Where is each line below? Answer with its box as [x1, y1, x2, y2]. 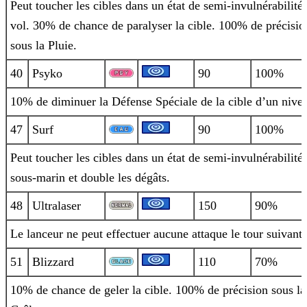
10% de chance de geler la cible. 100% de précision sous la [10, 283, 306, 297]
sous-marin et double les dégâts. [10, 171, 170, 185]
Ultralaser [32, 199, 81, 213]
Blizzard [32, 255, 74, 269]
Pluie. [45, 38, 77, 53]
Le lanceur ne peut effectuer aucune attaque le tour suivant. [10, 227, 306, 241]
